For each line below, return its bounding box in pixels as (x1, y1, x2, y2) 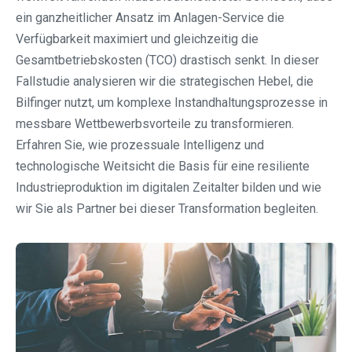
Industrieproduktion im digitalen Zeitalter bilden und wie (16, 180, 321, 196)
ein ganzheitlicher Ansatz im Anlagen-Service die (16, 10, 284, 26)
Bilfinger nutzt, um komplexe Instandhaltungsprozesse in (16, 95, 328, 111)
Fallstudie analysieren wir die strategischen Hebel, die (16, 74, 313, 90)
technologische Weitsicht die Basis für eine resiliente (16, 159, 310, 174)
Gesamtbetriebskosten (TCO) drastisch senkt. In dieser (16, 53, 319, 68)
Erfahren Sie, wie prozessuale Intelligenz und (16, 137, 264, 153)
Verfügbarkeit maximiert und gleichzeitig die (16, 31, 258, 47)
